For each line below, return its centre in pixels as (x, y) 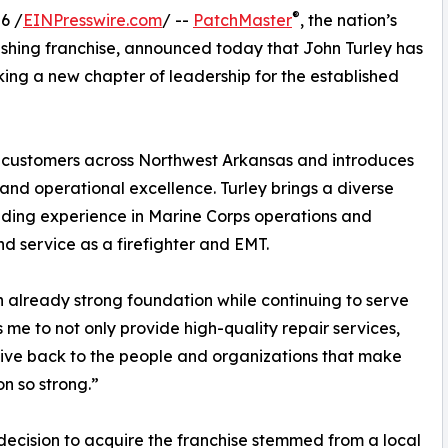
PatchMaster (242, 19)
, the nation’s (348, 19)
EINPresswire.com (92, 19)
